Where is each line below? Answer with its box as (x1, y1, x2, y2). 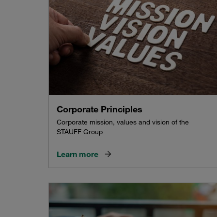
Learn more (57, 149, 98, 159)
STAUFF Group (57, 127, 103, 137)
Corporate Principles (57, 104, 142, 115)
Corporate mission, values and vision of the (57, 118, 189, 127)
